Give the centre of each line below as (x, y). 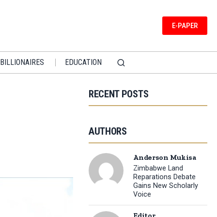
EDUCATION (83, 62)
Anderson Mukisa (165, 157)
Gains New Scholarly (166, 186)
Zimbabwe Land (158, 169)
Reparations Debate (165, 177)
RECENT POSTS (118, 94)
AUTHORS (108, 131)
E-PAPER (185, 25)
